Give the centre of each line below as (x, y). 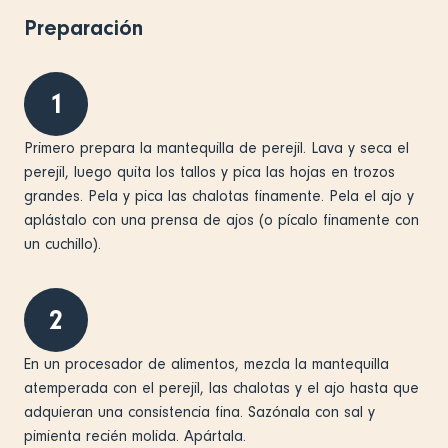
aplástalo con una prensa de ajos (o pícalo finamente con (221, 219)
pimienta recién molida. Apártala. (135, 435)
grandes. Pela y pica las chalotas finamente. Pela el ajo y (219, 195)
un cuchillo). (62, 243)
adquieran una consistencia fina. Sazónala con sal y (199, 411)
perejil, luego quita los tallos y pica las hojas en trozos (209, 171)
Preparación (83, 27)
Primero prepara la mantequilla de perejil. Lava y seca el (216, 147)
